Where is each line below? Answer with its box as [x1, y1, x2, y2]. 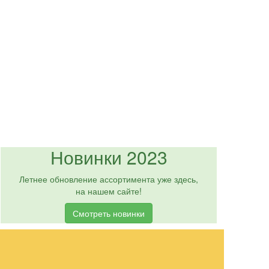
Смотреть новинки [73, 207, 145, 219]
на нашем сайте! [76, 185, 142, 197]
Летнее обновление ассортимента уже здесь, [19, 173, 198, 185]
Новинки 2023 [50, 144, 168, 170]
